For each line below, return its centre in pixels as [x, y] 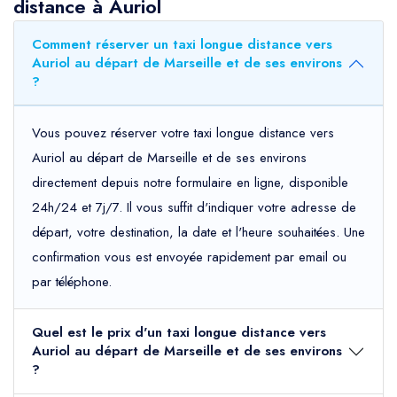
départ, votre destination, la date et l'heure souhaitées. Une [198, 233]
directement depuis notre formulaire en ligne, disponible [190, 183]
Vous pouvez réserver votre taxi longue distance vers [183, 133]
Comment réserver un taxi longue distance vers [182, 45]
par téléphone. [72, 282]
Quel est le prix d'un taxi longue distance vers [179, 333]
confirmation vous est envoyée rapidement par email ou [189, 257]
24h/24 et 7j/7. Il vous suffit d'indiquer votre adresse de [194, 208]
